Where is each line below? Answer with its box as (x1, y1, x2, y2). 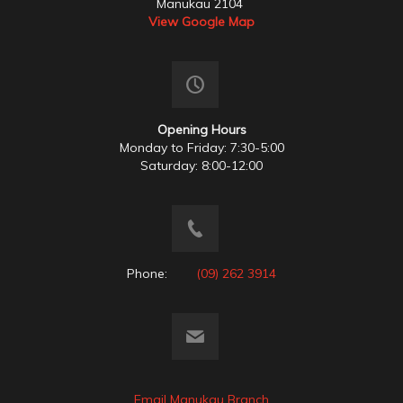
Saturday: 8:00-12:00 (140, 157, 263, 174)
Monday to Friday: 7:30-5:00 (119, 139, 284, 156)
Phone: (127, 264, 196, 282)
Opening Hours (157, 121, 246, 138)
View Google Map (148, 13, 255, 30)
